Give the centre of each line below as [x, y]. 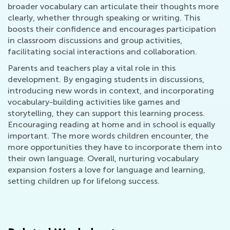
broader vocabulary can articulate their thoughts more [113, 6]
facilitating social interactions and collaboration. [102, 52]
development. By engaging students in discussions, [106, 79]
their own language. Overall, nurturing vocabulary [103, 158]
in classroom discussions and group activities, [95, 40]
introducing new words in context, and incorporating [111, 91]
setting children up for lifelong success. [84, 181]
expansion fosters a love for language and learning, [107, 170]
